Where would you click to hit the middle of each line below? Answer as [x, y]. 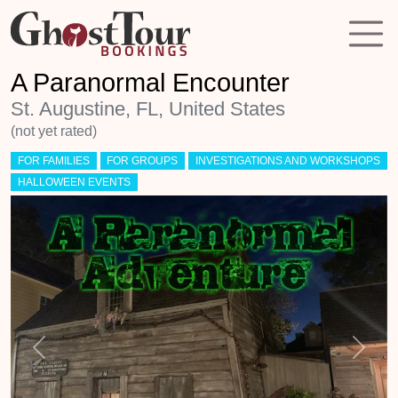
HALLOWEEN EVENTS [74, 182]
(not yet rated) [54, 131]
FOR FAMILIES [53, 161]
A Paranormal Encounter [150, 83]
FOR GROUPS [143, 161]
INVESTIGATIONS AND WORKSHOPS [287, 161]
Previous [66, 356]
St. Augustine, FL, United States [148, 109]
